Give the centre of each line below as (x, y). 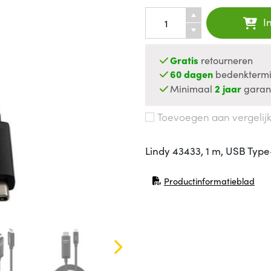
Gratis (184, 60)
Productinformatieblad (209, 181)
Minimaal (193, 88)
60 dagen (192, 74)
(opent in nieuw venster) (199, 185)
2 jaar (228, 88)
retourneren (226, 60)
